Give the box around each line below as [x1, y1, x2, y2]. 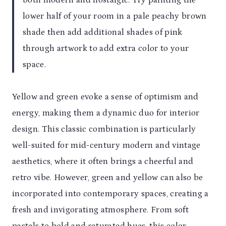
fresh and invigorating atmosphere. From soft [12, 205, 189, 215]
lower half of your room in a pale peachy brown [23, 11, 207, 22]
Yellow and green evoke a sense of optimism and [12, 92, 199, 102]
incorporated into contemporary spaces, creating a [12, 189, 209, 199]
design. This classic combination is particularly [12, 124, 196, 135]
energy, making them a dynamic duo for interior [12, 108, 200, 119]
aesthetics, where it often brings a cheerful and [12, 156, 194, 167]
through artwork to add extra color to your [23, 43, 189, 54]
